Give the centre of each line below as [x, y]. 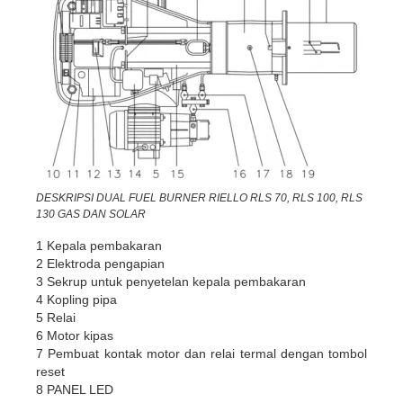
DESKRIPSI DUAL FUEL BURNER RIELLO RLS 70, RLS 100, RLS [199, 197]
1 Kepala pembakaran [99, 245]
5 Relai [56, 317]
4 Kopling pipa [76, 299]
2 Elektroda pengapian [100, 263]
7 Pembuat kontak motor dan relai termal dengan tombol [201, 353]
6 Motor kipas [75, 335]
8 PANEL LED [75, 389]
